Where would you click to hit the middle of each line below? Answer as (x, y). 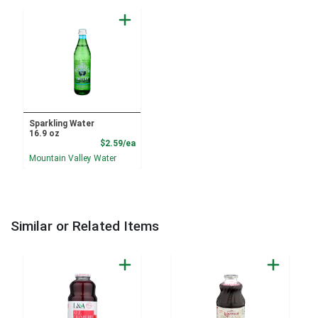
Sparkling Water (61, 123)
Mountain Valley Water (72, 159)
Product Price (163, 142)
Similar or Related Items (85, 226)
